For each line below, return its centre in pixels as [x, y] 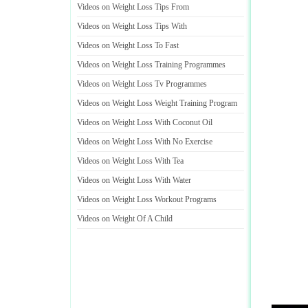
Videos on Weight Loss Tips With [132, 26]
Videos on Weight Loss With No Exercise [145, 142]
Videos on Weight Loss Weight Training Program [157, 103]
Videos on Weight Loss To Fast [128, 45]
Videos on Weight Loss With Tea [130, 161]
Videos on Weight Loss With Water [134, 180]
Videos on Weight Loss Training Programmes [151, 65]
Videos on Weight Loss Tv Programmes [142, 84]
